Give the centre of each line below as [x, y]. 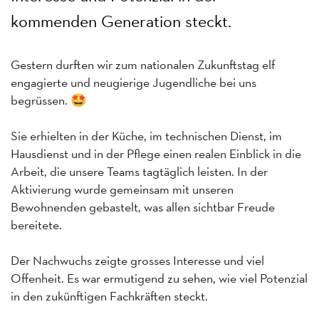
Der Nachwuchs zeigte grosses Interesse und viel [137, 260]
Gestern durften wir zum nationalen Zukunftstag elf [143, 64]
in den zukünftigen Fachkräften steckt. [109, 296]
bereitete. [36, 225]
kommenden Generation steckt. [121, 21]
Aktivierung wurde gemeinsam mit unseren [122, 189]
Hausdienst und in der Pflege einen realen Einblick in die [156, 153]
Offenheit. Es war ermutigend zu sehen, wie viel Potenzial [159, 278]
